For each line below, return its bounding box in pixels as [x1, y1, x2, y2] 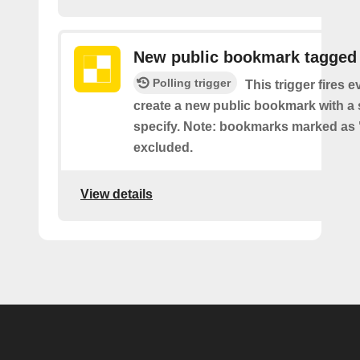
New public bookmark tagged [133, 48, 357, 66]
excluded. [133, 141, 193, 154]
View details [80, 186, 153, 201]
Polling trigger [153, 76, 231, 89]
